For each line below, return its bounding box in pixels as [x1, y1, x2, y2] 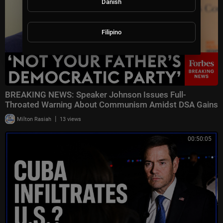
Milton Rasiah [15, 116, 51, 123]
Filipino [101, 28, 121, 36]
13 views [60, 116, 81, 123]
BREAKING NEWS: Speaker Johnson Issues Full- [5, 90, 186, 100]
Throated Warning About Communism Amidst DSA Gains [5, 100, 218, 110]
